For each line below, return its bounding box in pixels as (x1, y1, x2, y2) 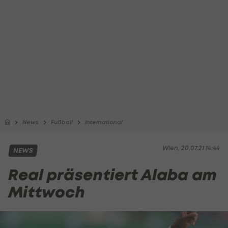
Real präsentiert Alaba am (8, 164, 216, 185)
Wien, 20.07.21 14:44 (162, 144, 220, 152)
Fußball (51, 119, 73, 126)
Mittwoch (8, 182, 85, 203)
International (85, 119, 123, 126)
